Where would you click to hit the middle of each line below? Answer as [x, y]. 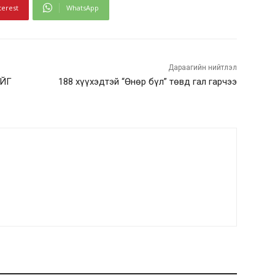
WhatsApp [83, 7]
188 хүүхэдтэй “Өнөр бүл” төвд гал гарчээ [147, 81]
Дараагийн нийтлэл [202, 67]
